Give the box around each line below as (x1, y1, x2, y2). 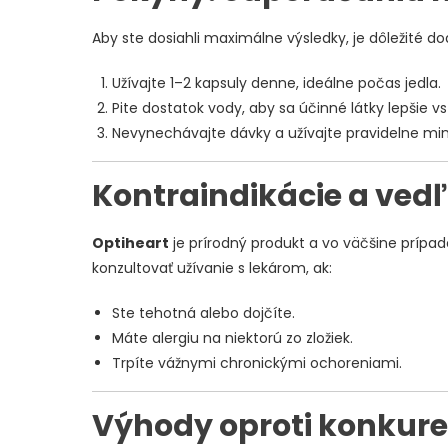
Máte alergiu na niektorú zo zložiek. (112, 328, 353, 349)
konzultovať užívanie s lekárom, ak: (92, 258, 332, 279)
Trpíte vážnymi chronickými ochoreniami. (112, 353, 402, 374)
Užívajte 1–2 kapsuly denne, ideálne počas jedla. (112, 73, 441, 94)
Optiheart (92, 233, 169, 254)
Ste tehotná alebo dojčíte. (112, 303, 295, 324)
